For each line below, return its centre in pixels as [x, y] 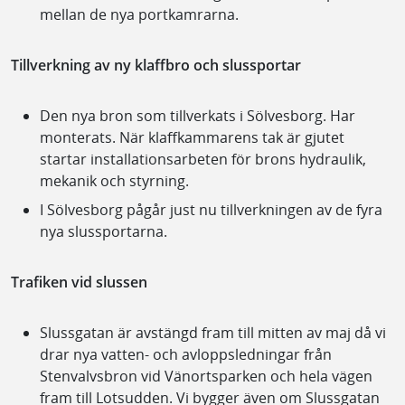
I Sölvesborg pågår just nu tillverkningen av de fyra [211, 209]
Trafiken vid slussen [79, 282]
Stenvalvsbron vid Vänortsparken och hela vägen [206, 376]
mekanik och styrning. [114, 180]
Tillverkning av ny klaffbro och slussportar [156, 65]
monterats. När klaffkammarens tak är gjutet [192, 137]
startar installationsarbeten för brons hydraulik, [203, 159]
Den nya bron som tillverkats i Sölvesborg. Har [198, 115]
